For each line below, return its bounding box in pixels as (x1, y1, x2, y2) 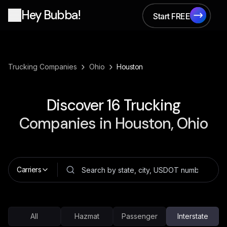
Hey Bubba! (21, 7, 80, 23)
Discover (47, 95, 107, 115)
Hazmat (74, 212, 99, 220)
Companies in (19, 113, 115, 133)
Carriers (17, 165, 41, 174)
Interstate (177, 212, 208, 220)
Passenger (122, 212, 158, 220)
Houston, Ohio (115, 113, 208, 133)
